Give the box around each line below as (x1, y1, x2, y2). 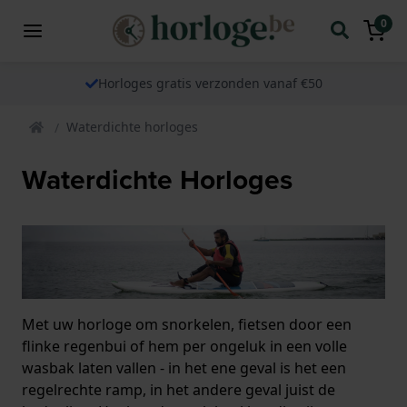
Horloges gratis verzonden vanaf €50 (97, 74, 323, 92)
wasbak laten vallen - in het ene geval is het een (22, 358, 346, 378)
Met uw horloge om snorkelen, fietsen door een (22, 314, 352, 334)
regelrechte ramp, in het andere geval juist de (22, 380, 335, 400)
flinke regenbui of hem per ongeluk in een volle (22, 336, 347, 356)
